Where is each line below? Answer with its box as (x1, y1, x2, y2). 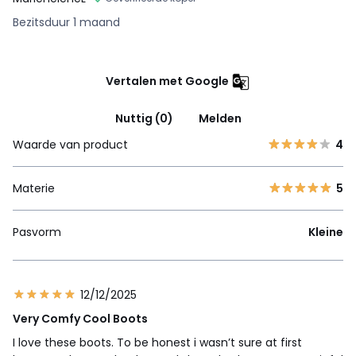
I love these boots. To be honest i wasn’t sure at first (13, 334, 302, 350)
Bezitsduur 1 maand (13, 14, 120, 30)
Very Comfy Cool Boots (13, 310, 148, 327)
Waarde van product (13, 136, 128, 153)
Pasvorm (13, 223, 61, 240)
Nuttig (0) (114, 110, 173, 126)
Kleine (308, 223, 343, 240)
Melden (198, 110, 242, 126)
